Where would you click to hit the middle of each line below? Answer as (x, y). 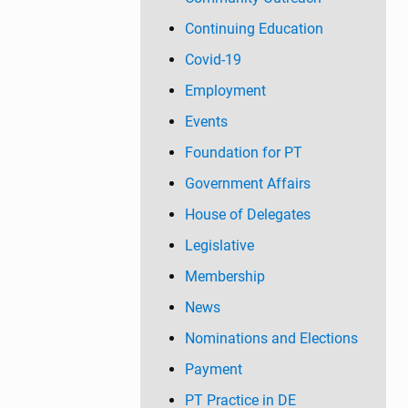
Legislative (219, 245)
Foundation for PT (243, 153)
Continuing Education (254, 29)
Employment (225, 91)
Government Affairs (247, 184)
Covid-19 (213, 60)
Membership (224, 276)
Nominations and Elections (271, 338)
